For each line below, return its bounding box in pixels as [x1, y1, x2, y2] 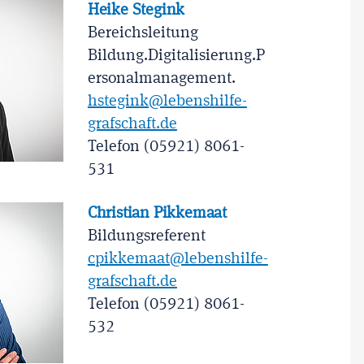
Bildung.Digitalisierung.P [87, 47, 265, 64]
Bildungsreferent [87, 227, 206, 245]
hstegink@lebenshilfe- [87, 93, 247, 110]
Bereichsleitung [87, 24, 198, 41]
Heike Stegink [87, 2, 185, 19]
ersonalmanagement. [87, 70, 236, 87]
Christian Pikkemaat [87, 205, 227, 222]
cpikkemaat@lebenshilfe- [87, 250, 268, 267]
